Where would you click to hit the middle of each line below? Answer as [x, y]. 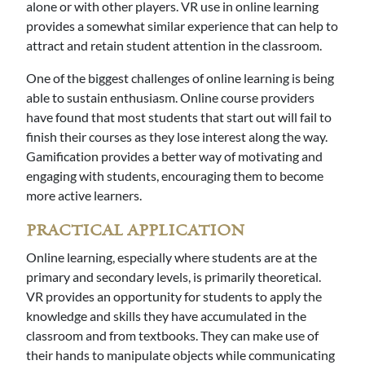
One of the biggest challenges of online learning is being [180, 78]
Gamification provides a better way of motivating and [174, 156]
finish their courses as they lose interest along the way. [177, 137]
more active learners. [85, 196]
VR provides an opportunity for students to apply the [174, 297]
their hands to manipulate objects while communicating [180, 355]
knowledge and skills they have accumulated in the [166, 316]
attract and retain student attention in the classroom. [175, 46]
